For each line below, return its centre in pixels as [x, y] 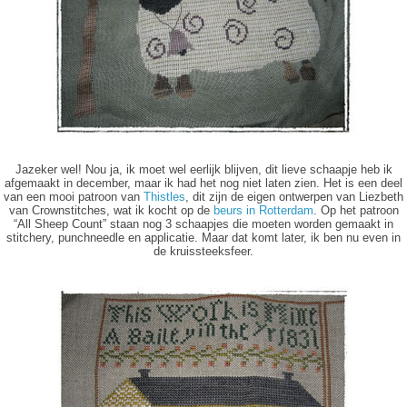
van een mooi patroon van [74, 197]
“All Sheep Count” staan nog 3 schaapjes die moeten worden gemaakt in [203, 224]
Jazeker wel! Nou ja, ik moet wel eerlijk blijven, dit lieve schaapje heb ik [203, 169]
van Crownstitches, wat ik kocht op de [111, 210]
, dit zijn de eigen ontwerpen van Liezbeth [294, 197]
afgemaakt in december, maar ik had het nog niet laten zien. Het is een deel [203, 183]
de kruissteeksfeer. [203, 251]
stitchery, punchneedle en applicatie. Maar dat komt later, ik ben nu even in [203, 238]
